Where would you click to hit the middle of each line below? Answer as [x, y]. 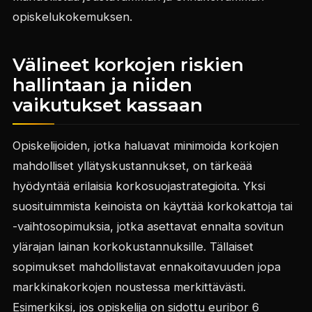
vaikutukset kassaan [107, 106]
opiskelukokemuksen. [72, 17]
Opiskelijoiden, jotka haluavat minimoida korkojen [145, 146]
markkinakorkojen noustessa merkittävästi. [129, 287]
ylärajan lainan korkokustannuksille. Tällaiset [133, 247]
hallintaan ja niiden [102, 85]
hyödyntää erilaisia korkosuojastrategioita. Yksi [139, 186]
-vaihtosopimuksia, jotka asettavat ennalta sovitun [148, 227]
